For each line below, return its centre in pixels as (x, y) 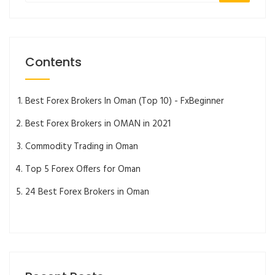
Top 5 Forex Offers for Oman (83, 169)
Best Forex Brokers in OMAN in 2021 (98, 124)
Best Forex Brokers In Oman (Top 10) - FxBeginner (125, 101)
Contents (53, 62)
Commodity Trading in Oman (82, 146)
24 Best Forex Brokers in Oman (87, 192)
